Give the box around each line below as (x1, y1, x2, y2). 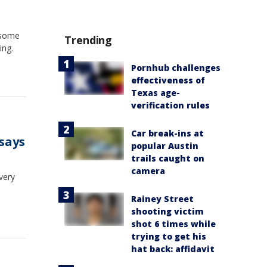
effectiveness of (131, 74, 205, 86)
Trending (64, 32, 113, 47)
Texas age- (131, 86, 180, 98)
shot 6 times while (131, 218, 216, 229)
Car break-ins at (131, 127, 204, 139)
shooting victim (131, 205, 204, 217)
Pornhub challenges (131, 61, 221, 73)
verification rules (131, 99, 210, 111)
